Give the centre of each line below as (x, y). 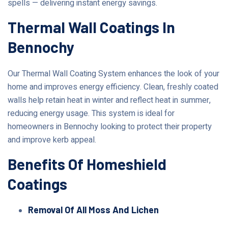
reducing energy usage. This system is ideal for (91, 113)
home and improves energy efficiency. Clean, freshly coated (113, 87)
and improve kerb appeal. (52, 140)
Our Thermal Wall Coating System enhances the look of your (113, 74)
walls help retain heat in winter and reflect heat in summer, (109, 100)
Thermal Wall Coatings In (91, 27)
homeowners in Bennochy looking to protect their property (110, 126)
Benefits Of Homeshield (87, 164)
